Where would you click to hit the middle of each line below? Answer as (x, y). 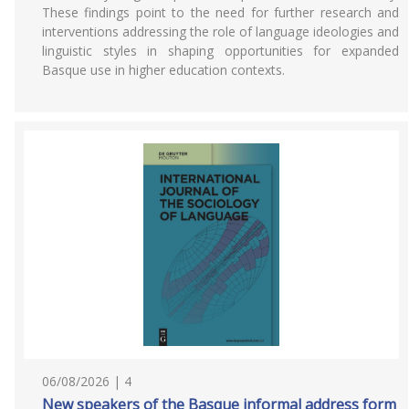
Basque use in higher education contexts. (163, 70)
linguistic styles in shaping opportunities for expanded (220, 51)
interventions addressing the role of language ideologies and (220, 31)
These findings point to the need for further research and (220, 12)
